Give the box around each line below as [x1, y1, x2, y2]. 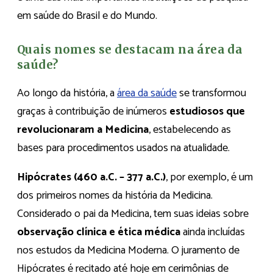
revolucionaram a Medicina [17, 120, 149, 139]
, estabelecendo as [149, 120, 231, 139]
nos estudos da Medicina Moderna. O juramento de [17, 241, 239, 260]
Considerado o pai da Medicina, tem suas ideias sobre [17, 204, 249, 223]
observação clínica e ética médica [17, 222, 180, 241]
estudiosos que [169, 102, 245, 121]
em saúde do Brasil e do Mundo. [17, 6, 157, 25]
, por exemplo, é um [166, 168, 253, 186]
